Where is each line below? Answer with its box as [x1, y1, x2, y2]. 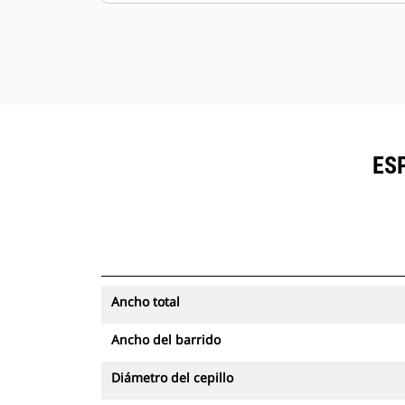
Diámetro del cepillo [111, 369, 233, 386]
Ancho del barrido [111, 331, 221, 348]
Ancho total [111, 293, 180, 310]
